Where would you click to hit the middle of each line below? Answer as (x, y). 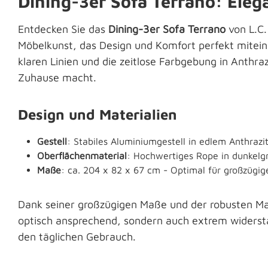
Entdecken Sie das (63, 29)
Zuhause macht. (57, 78)
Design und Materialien (98, 115)
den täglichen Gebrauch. (77, 237)
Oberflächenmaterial (82, 156)
